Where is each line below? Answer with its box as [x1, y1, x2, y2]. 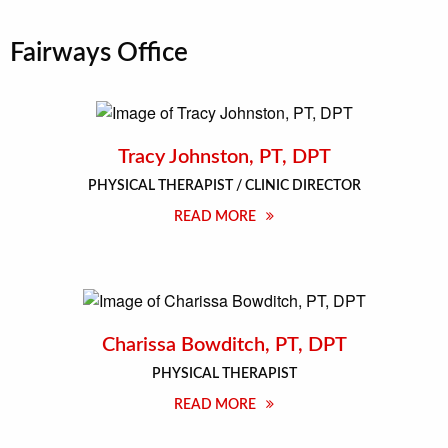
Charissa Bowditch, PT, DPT [101, 334, 347, 355]
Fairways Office [10, 40, 188, 67]
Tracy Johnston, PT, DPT [117, 147, 331, 168]
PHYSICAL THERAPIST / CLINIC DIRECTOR [87, 179, 361, 194]
